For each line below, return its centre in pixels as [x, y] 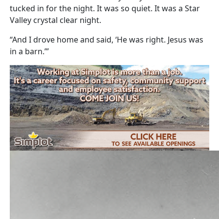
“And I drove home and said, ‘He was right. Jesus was [107, 40]
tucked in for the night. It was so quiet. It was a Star [105, 9]
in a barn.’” [29, 52]
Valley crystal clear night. [55, 20]
